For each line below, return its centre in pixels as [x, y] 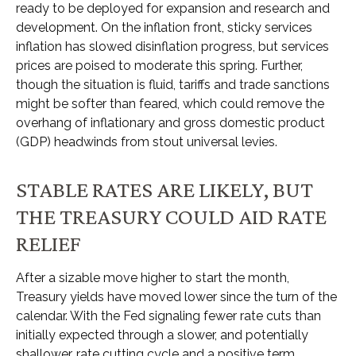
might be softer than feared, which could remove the [170, 103]
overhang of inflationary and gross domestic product [170, 122]
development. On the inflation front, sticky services [164, 27]
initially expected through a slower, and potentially [162, 335]
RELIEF [48, 243]
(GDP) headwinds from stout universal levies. [147, 141]
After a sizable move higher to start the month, [153, 277]
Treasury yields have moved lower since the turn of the [176, 296]
